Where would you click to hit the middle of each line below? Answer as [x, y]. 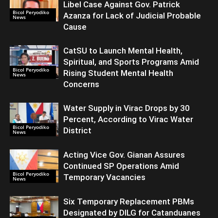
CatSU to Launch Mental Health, [123, 51]
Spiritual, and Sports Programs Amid [131, 62]
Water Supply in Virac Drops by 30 [127, 108]
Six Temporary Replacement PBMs [129, 202]
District [77, 131]
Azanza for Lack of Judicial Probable [132, 16]
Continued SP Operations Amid [121, 166]
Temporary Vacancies [104, 177]
